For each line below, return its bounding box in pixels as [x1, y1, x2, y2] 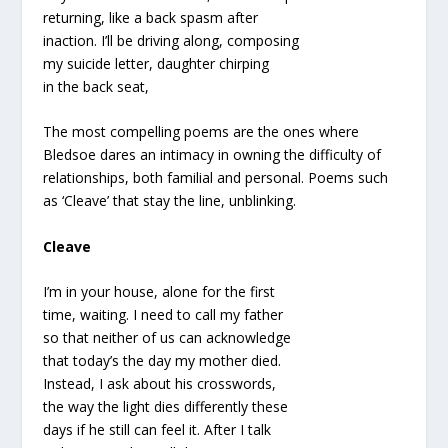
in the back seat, [42, 77, 149, 96]
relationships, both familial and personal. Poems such [42, 168, 388, 188]
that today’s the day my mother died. [42, 351, 281, 371]
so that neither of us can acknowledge [42, 328, 291, 348]
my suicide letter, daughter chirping [42, 54, 269, 73]
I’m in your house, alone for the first [42, 282, 275, 302]
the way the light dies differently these [42, 397, 288, 417]
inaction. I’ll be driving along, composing [42, 31, 299, 50]
